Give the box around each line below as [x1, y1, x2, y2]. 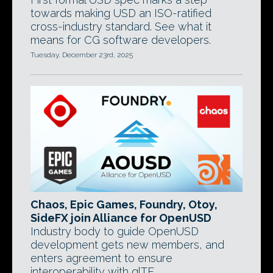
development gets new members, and [30, 238, 224, 251]
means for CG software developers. [30, 34, 211, 46]
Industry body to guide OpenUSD [30, 225, 199, 238]
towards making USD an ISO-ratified [30, 7, 211, 19]
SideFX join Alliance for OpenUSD [30, 211, 211, 224]
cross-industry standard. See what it [30, 20, 211, 33]
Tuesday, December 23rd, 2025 [30, 51, 133, 59]
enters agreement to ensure [30, 252, 172, 264]
